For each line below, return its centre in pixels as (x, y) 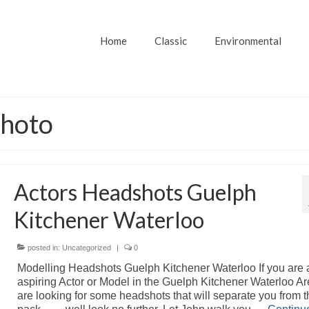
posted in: (43, 248)
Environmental (248, 41)
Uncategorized (86, 248)
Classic (170, 41)
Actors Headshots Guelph (135, 192)
